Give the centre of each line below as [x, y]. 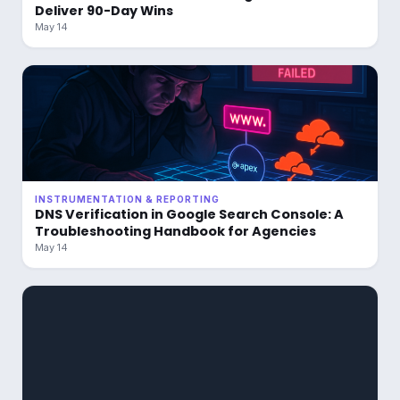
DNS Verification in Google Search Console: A [189, 214]
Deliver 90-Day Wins [104, 11]
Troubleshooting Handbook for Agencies [175, 231]
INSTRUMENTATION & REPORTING [127, 199]
